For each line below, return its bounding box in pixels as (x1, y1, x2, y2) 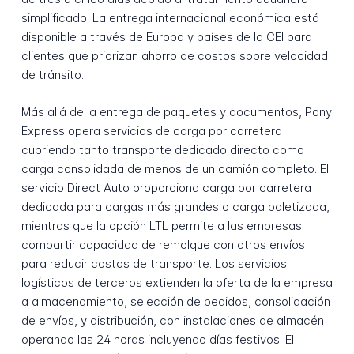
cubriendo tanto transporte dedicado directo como (21, 141, 304, 157)
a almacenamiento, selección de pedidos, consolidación (21, 293, 330, 309)
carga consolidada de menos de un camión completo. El (21, 160, 329, 176)
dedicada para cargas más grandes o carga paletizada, (21, 198, 330, 214)
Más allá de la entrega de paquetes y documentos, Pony (21, 104, 332, 119)
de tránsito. (21, 67, 84, 83)
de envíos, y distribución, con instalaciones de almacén (21, 312, 324, 328)
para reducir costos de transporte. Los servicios (21, 255, 287, 271)
